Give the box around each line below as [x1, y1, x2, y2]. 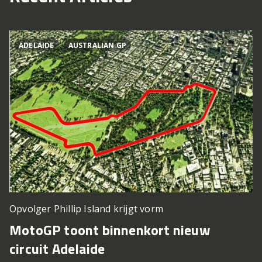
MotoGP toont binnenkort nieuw [9, 219, 211, 241]
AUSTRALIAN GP [68, 40, 127, 51]
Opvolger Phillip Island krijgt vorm [9, 202, 163, 216]
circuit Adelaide [9, 238, 105, 260]
